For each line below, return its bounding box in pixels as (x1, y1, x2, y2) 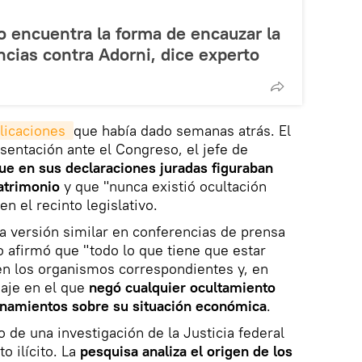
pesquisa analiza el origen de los (80, 341, 293, 360)
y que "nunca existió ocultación (64, 176, 267, 196)
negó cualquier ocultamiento (85, 277, 276, 297)
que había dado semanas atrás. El (74, 120, 291, 140)
